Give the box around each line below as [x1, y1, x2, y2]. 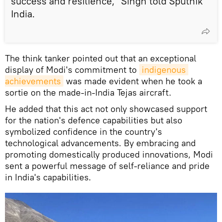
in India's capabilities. [5, 171, 91, 183]
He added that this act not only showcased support [5, 103, 207, 114]
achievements [5, 75, 61, 87]
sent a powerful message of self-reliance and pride [5, 160, 210, 171]
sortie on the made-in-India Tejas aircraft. [5, 86, 171, 98]
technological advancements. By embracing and [5, 137, 196, 149]
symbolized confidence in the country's [5, 125, 162, 137]
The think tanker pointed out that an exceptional [5, 52, 196, 64]
